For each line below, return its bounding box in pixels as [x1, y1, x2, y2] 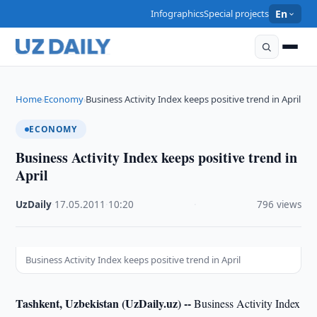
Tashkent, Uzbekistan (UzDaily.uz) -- [16, 295, 192, 311]
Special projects [204, 7, 270, 20]
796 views [256, 198, 301, 211]
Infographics [151, 7, 204, 20]
